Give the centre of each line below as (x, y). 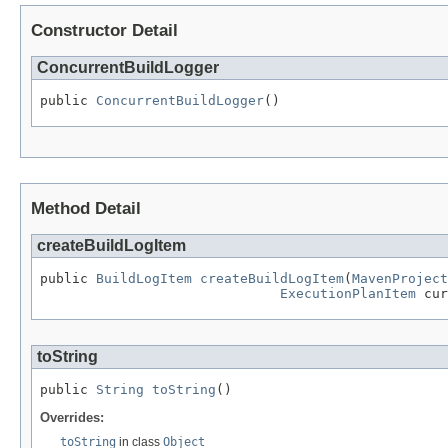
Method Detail (86, 209)
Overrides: (72, 417)
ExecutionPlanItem (348, 293)
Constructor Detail (104, 31)
